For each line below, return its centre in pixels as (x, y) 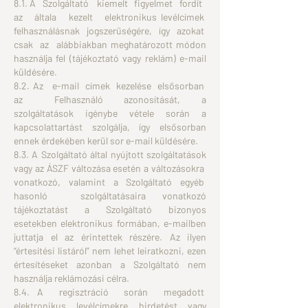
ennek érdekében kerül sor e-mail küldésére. (106, 141)
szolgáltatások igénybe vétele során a (110, 113)
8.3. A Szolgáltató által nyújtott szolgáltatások (110, 154)
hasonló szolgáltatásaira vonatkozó (110, 196)
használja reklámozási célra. (71, 278)
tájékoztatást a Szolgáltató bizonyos (110, 209)
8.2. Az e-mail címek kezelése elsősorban (110, 86)
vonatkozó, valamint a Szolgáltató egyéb (110, 182)
